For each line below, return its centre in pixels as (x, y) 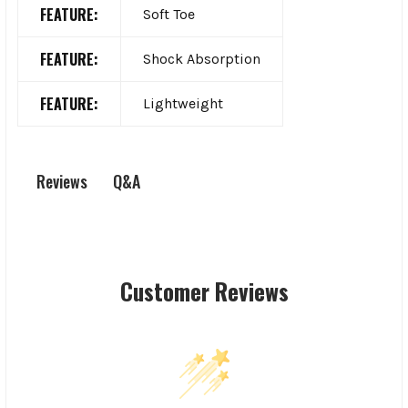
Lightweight (183, 103)
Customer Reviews (204, 291)
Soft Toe (169, 14)
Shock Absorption (202, 58)
